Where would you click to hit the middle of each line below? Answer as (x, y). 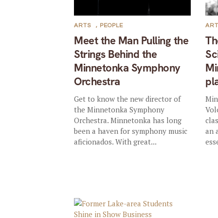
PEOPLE (112, 25)
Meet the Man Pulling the (131, 40)
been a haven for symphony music (131, 131)
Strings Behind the (116, 54)
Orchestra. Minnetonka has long (128, 120)
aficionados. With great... (116, 141)
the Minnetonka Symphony (119, 109)
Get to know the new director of (127, 99)
